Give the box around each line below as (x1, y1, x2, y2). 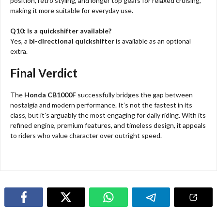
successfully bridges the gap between (76, 90, 193, 99)
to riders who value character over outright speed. (10, 131, 162, 139)
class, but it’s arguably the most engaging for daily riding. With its (10, 110, 206, 119)
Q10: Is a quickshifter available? (10, 26, 111, 35)
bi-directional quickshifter (29, 36, 114, 45)
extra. (10, 46, 28, 55)
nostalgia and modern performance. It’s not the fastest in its (10, 100, 192, 109)
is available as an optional (114, 36, 191, 45)
